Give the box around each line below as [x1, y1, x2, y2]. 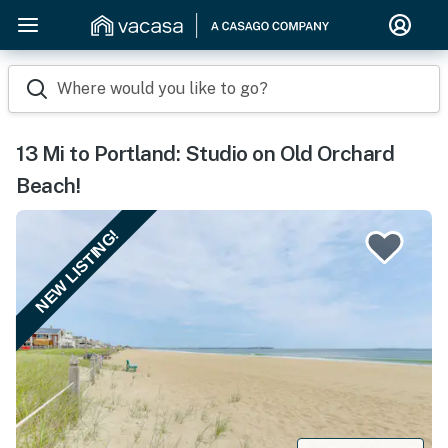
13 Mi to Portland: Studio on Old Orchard [16, 141, 394, 166]
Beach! [16, 173, 80, 198]
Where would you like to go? [57, 79, 268, 98]
